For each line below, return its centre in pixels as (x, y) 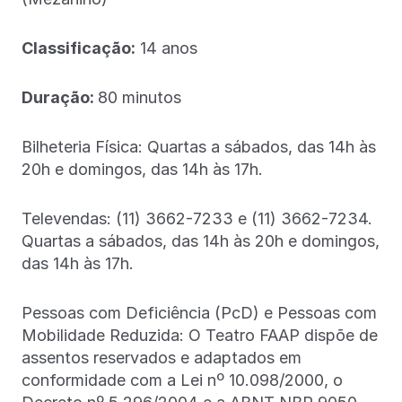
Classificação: (79, 48)
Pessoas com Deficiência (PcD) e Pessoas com (199, 312)
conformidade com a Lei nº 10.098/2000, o (182, 380)
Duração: (60, 97)
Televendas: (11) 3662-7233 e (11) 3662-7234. (197, 218)
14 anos (166, 48)
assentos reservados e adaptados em (162, 357)
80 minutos (140, 97)
